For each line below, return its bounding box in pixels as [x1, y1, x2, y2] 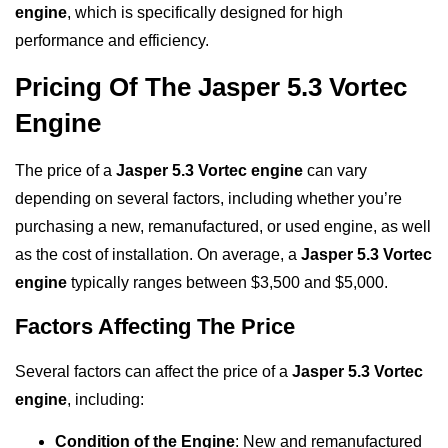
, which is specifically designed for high [67, 3, 343, 21]
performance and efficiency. [15, 31, 209, 49]
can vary [303, 162, 367, 180]
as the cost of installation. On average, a [15, 246, 301, 264]
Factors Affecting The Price [15, 313, 295, 339]
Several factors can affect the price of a [15, 362, 292, 380]
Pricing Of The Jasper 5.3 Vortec [15, 72, 407, 103]
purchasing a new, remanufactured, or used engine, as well [15, 218, 431, 236]
